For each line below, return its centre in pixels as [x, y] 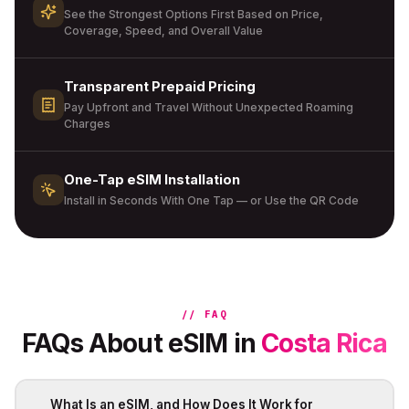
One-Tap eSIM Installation [152, 179]
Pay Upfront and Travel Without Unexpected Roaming [209, 107]
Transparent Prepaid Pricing [160, 86]
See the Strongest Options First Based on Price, [194, 14]
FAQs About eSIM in [142, 343]
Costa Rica [324, 343]
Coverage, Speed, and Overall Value [163, 31]
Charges [87, 124]
